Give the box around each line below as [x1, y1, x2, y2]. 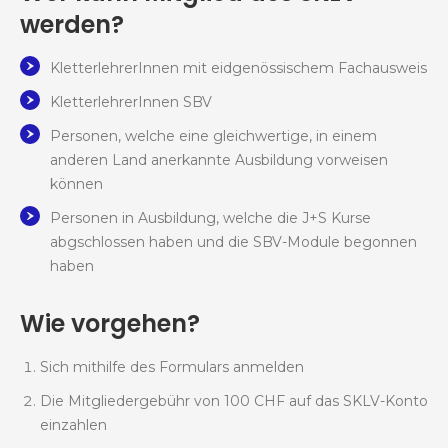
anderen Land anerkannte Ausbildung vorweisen [50, 151, 388, 170]
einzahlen [40, 416, 107, 435]
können [50, 175, 103, 194]
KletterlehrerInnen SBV [50, 93, 212, 112]
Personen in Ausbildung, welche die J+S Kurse [50, 209, 371, 228]
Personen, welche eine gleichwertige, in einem [50, 127, 377, 146]
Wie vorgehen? [20, 307, 200, 341]
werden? [20, 8, 124, 42]
